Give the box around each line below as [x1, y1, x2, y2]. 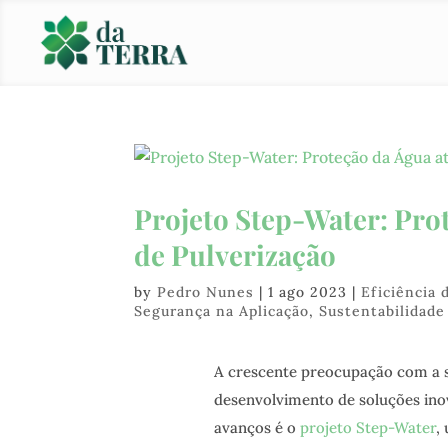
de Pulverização [134, 236, 337, 273]
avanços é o [213, 417, 300, 437]
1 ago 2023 [268, 283, 348, 301]
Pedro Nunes [157, 283, 255, 301]
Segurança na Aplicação [134, 302, 310, 320]
